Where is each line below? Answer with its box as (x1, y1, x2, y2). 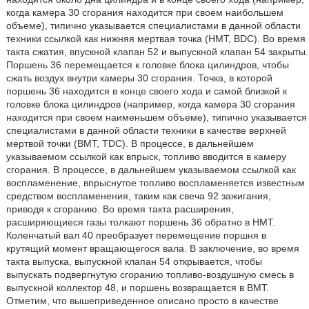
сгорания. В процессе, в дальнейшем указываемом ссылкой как (6, 164, 296, 175)
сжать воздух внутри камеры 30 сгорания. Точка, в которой (6, 72, 272, 83)
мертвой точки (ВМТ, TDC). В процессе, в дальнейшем (6, 138, 254, 149)
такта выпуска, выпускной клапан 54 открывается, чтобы (6, 256, 262, 267)
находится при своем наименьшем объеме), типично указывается (6, 112, 307, 123)
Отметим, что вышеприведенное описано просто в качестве (6, 295, 279, 306)
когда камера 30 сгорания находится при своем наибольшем (6, 7, 283, 18)
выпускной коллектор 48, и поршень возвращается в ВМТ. (6, 282, 269, 293)
